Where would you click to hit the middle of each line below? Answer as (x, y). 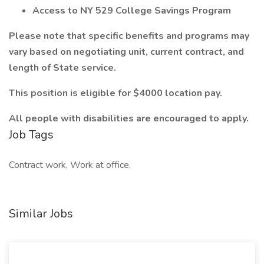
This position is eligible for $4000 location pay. (115, 93)
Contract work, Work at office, (70, 165)
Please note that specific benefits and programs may (129, 36)
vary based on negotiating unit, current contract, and (126, 52)
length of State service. (62, 68)
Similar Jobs (41, 214)
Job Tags (31, 135)
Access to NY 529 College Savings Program (132, 11)
